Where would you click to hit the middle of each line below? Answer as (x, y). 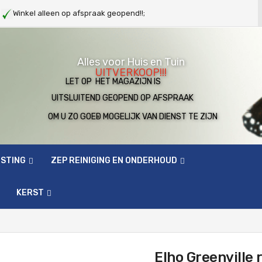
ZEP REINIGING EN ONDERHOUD (114, 161)
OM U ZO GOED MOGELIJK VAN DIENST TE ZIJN (131, 117)
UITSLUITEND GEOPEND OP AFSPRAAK (119, 98)
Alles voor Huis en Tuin (131, 62)
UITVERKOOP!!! (131, 73)
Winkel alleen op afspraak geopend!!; (80, 13)
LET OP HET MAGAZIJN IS (109, 82)
